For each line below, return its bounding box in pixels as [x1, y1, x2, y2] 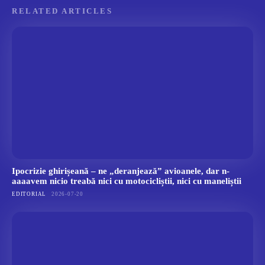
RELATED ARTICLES [12, 7, 112, 16]
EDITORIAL [12, 191, 47, 198]
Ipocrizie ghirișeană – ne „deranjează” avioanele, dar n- [12, 166, 230, 176]
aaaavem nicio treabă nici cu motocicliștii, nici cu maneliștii [12, 176, 241, 186]
